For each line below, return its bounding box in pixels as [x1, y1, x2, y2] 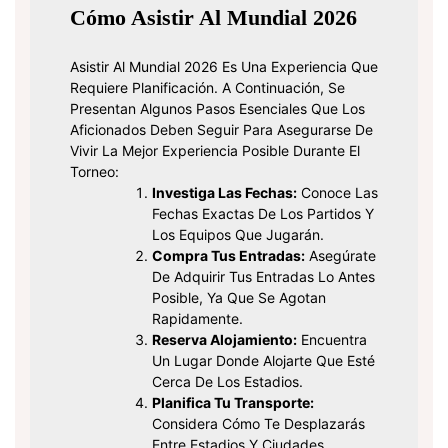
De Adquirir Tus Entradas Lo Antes [152, 268, 375, 286]
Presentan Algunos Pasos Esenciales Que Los [70, 100, 365, 118]
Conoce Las [297, 184, 378, 202]
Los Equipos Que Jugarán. [152, 226, 324, 244]
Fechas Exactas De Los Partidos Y [152, 205, 374, 223]
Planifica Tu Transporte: [152, 394, 314, 412]
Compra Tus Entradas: [152, 247, 305, 265]
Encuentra [297, 331, 367, 349]
